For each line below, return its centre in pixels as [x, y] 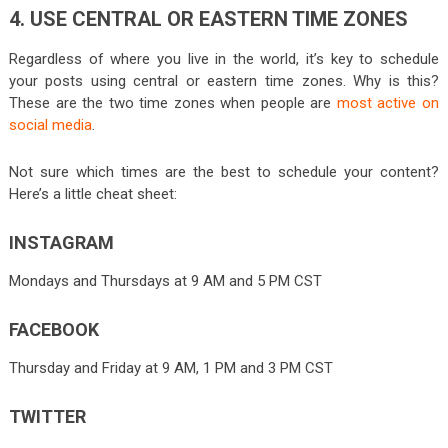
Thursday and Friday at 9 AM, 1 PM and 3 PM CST [170, 367]
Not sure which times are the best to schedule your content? [224, 171]
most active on [388, 102]
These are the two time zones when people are [172, 102]
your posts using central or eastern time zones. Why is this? [224, 80]
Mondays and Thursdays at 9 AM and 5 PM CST [165, 280]
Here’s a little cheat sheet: [92, 193]
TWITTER [47, 416]
